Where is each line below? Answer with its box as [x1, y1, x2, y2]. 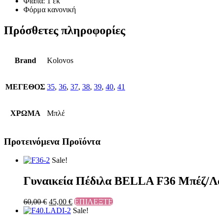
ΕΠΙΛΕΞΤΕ [74, 197, 113, 206]
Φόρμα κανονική [23, 5, 76, 14]
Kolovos [47, 56, 73, 65]
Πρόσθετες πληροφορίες [4, 23, 125, 37]
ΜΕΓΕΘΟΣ [5, 82, 45, 91]
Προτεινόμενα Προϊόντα [4, 136, 101, 147]
